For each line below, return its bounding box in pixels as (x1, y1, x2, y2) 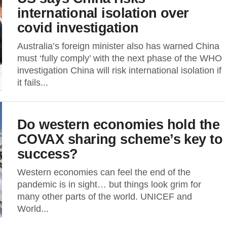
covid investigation (17, 20, 139, 35)
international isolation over (17, 5, 189, 21)
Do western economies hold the (17, 117, 220, 132)
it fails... (17, 78, 48, 88)
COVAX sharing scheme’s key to (17, 131, 223, 147)
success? (17, 146, 78, 162)
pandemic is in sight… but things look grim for (17, 179, 201, 190)
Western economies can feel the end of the (17, 167, 191, 177)
